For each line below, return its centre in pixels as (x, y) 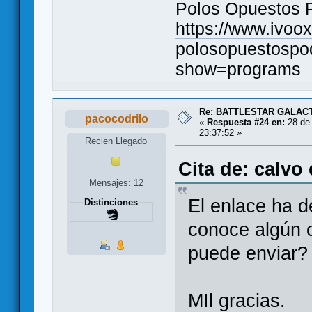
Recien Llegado (116, 141)
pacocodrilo (117, 119)
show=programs (238, 70)
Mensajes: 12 (116, 183)
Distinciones (111, 203)
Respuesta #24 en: (246, 123)
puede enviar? (248, 253)
